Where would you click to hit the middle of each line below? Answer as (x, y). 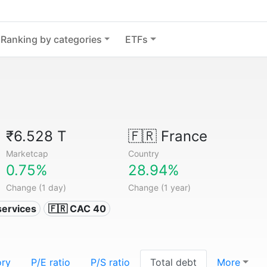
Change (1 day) (36, 187)
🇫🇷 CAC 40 (77, 209)
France (182, 136)
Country (143, 153)
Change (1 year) (159, 187)
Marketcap (27, 153)
